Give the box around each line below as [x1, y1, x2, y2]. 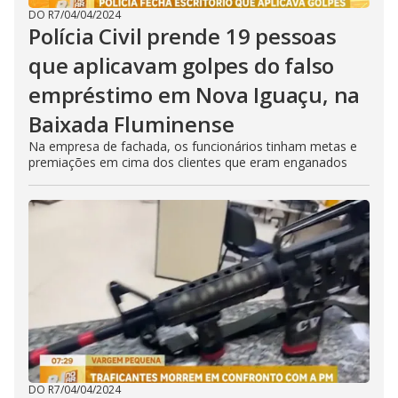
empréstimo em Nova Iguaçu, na [28, 80, 361, 109]
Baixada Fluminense [28, 109, 235, 139]
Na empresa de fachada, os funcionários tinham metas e [28, 138, 357, 155]
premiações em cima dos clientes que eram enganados [28, 154, 347, 171]
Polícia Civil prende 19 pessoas [28, 21, 337, 51]
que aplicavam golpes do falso [28, 51, 335, 80]
